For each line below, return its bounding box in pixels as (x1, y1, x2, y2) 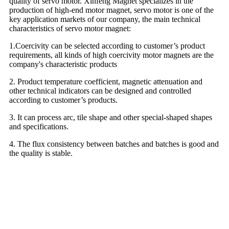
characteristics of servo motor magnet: (9, 24, 131, 33)
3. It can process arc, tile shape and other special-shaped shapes (9, 112, 212, 122)
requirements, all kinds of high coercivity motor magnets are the (9, 50, 214, 59)
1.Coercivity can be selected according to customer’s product (9, 41, 205, 50)
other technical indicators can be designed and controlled (9, 86, 191, 95)
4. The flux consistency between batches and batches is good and (9, 139, 219, 148)
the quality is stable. (9, 148, 73, 157)
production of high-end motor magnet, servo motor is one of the (9, 5, 214, 14)
